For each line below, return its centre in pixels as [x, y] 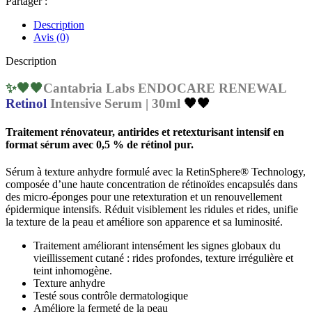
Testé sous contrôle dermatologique [111, 296]
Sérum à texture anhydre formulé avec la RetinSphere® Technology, [156, 172]
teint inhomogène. [73, 271]
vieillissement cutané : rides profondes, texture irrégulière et [163, 258]
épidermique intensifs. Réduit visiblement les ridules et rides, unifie [152, 210]
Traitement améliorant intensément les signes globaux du [157, 246]
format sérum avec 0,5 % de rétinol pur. [100, 144]
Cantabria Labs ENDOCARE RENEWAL [165, 88]
